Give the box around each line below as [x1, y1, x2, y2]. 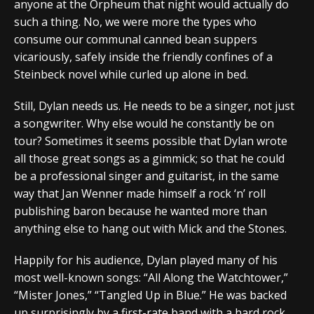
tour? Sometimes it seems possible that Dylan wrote [14, 132, 287, 149]
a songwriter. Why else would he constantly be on [14, 115, 274, 131]
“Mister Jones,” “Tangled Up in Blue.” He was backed [14, 287, 287, 303]
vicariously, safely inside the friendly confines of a [14, 48, 273, 64]
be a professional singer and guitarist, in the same [14, 168, 279, 184]
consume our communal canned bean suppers [14, 31, 257, 47]
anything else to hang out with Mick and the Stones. [14, 220, 287, 236]
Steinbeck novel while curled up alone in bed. [14, 66, 248, 82]
